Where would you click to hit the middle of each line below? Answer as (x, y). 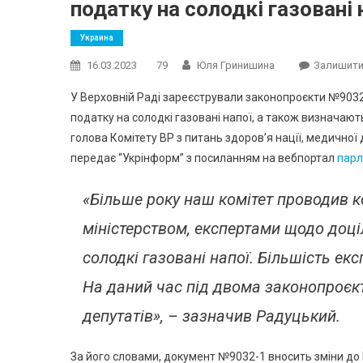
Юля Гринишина (236, 65)
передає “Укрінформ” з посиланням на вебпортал (204, 158)
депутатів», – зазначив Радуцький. (211, 316)
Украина (97, 38)
